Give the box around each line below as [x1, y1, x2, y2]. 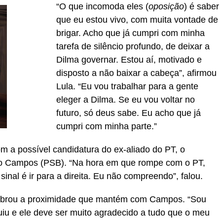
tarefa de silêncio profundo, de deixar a [56, 41, 210, 51]
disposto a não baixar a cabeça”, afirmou [56, 68, 217, 78]
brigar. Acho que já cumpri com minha [56, 28, 205, 38]
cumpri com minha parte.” [56, 121, 157, 131]
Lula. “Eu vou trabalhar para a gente [56, 81, 198, 91]
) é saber [184, 1, 219, 11]
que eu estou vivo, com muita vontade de [56, 15, 218, 25]
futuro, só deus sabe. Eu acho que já [56, 108, 201, 118]
